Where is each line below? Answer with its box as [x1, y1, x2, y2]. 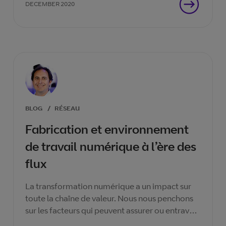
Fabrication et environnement [25, 122, 189, 137]
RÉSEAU [54, 104, 80, 112]
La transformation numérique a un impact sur [25, 181, 191, 191]
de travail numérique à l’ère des [25, 139, 196, 154]
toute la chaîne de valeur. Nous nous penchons [25, 193, 193, 203]
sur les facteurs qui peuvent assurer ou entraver [25, 205, 197, 215]
